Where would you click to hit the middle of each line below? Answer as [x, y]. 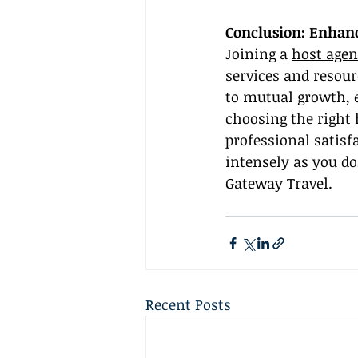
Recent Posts [188, 305]
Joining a [259, 54]
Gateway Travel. [279, 183]
